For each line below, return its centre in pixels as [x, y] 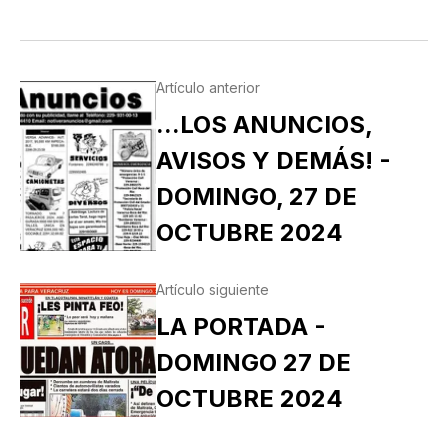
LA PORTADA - [240, 326]
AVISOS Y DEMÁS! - [273, 160]
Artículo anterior [207, 87]
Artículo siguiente [212, 289]
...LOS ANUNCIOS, [263, 124]
